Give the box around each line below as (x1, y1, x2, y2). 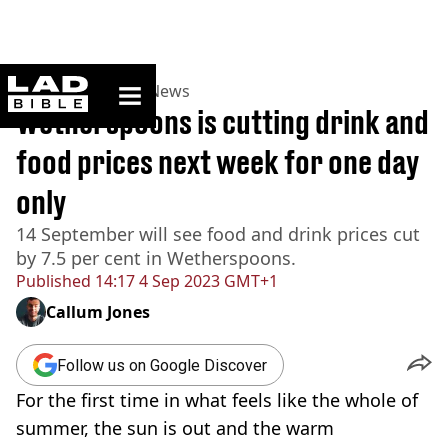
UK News (122, 80, 190, 102)
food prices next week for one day (16, 143, 419, 181)
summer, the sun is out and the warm (16, 416, 334, 440)
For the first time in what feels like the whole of (16, 388, 418, 412)
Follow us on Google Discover (57, 355, 267, 375)
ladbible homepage (87, 75, 207, 92)
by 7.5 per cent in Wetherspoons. (16, 246, 296, 270)
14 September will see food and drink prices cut (16, 222, 420, 246)
